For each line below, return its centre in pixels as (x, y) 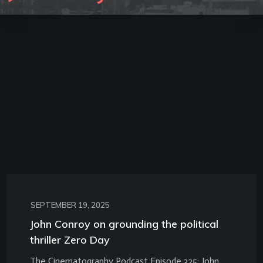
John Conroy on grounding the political (124, 224)
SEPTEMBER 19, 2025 (70, 205)
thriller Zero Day (70, 240)
